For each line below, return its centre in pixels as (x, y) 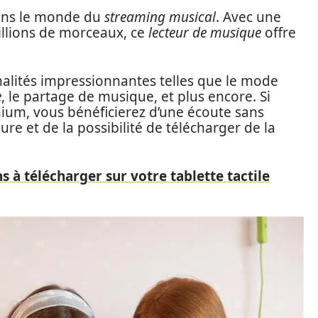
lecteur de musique (205, 33)
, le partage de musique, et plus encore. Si (136, 97)
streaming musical (160, 17)
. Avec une (248, 17)
